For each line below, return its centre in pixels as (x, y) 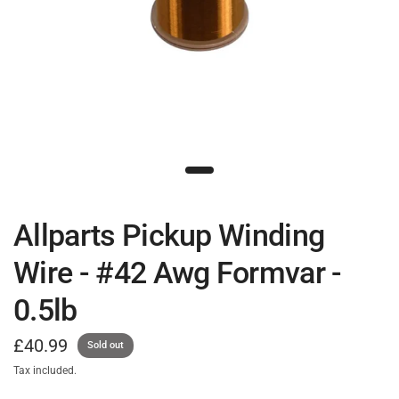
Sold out (106, 345)
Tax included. (45, 370)
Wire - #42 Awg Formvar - (178, 273)
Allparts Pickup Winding (169, 235)
